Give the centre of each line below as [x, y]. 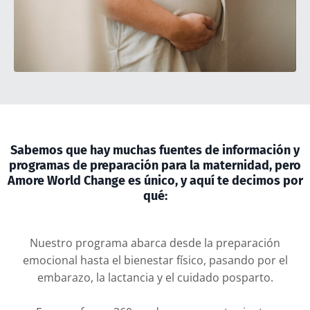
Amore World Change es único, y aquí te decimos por [155, 180]
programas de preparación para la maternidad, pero [155, 165]
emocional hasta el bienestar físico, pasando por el [155, 260]
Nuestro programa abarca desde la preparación [155, 243]
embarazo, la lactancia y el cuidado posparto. [155, 277]
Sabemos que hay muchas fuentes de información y [155, 150]
